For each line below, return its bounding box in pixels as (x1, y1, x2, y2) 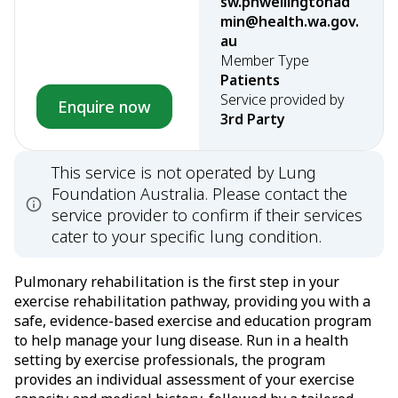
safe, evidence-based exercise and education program (14, 311, 371, 330)
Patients (220, 70, 280, 90)
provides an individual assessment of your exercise (14, 370, 354, 389)
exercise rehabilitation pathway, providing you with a (14, 291, 370, 311)
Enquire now (58, 96, 151, 117)
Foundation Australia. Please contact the (52, 183, 347, 204)
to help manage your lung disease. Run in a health (14, 330, 348, 350)
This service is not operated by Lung (52, 162, 316, 183)
